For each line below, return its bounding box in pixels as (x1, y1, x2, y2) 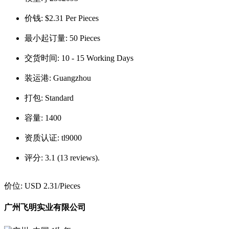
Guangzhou (53, 74, 91, 83)
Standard (45, 94, 74, 103)
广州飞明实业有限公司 (4, 203, 86, 212)
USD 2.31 (25, 181, 58, 191)
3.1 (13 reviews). (45, 153, 100, 163)
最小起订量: (25, 34, 70, 43)
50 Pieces (70, 34, 100, 43)
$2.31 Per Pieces (45, 14, 99, 23)
